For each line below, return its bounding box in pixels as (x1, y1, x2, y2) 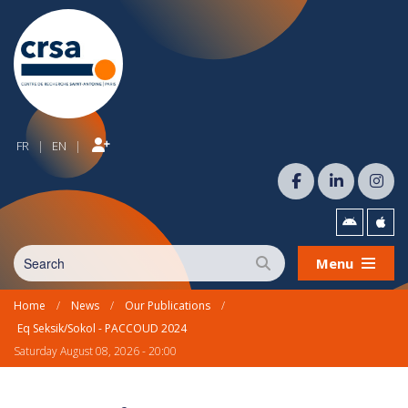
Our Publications (125, 298, 210, 313)
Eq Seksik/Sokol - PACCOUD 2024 (17, 321, 187, 336)
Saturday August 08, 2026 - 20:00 (14, 343, 177, 359)
